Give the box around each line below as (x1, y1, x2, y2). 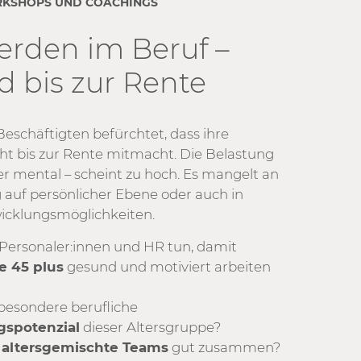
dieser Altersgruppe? (80, 318, 222, 335)
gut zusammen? (168, 338, 281, 355)
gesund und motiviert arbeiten (64, 258, 272, 275)
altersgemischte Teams (2, 338, 169, 355)
